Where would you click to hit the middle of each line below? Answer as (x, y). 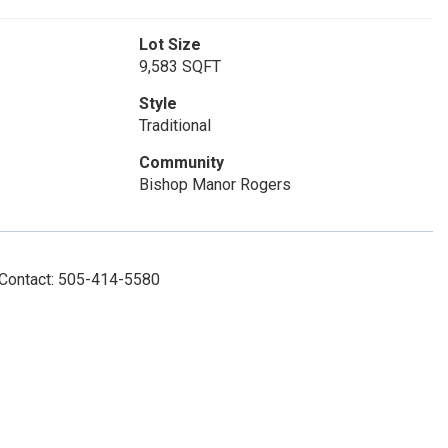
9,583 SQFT (179, 66)
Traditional (174, 125)
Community (181, 162)
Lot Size (169, 44)
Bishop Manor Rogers (214, 184)
